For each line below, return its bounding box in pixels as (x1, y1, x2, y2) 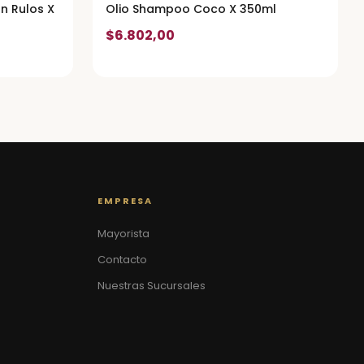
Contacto (97, 252, 147, 267)
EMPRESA (97, 194, 154, 207)
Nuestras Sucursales (97, 278, 206, 293)
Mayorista (97, 226, 149, 241)
